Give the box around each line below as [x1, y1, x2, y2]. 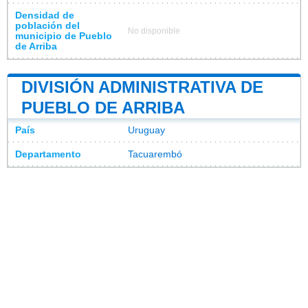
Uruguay [128, 124, 165, 135]
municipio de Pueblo [15, 30, 112, 41]
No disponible [128, 26, 180, 35]
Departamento [15, 148, 81, 159]
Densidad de [15, 10, 74, 21]
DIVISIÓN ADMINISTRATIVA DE [21, 77, 263, 96]
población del [15, 20, 80, 31]
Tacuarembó [128, 148, 182, 159]
